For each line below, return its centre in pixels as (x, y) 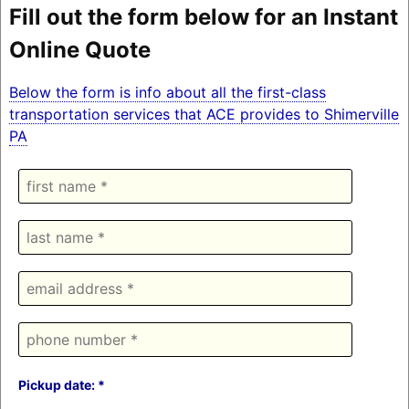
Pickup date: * (61, 384)
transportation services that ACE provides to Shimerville (204, 114)
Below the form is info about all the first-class (167, 92)
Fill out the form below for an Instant (203, 16)
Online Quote (79, 49)
